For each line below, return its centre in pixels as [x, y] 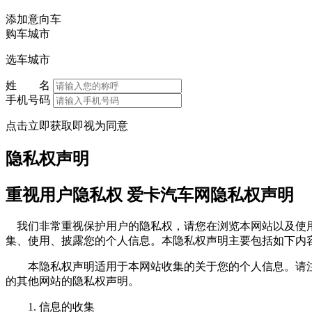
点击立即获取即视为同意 [67, 125]
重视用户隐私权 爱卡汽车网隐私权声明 [150, 195]
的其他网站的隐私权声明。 [72, 281]
